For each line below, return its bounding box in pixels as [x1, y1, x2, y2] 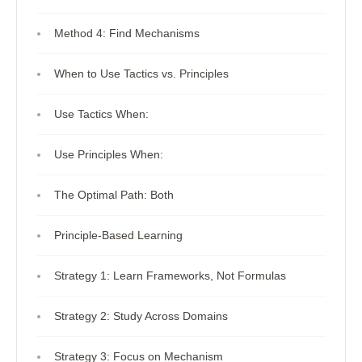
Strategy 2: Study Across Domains [53, 309, 228, 322]
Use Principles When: [53, 148, 163, 161]
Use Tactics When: [53, 107, 149, 120]
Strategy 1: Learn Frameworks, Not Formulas [53, 269, 286, 282]
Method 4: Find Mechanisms [53, 27, 200, 40]
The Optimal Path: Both [53, 188, 174, 201]
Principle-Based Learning [53, 229, 183, 242]
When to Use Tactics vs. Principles [53, 67, 229, 80]
